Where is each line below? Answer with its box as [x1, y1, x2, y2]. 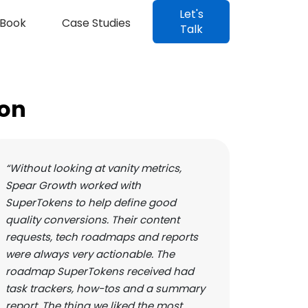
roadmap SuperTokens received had [5, 264, 194, 279]
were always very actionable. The [5, 247, 175, 262]
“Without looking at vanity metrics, [5, 161, 181, 176]
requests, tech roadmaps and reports [5, 230, 198, 245]
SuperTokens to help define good [5, 195, 176, 210]
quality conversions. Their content [5, 212, 179, 228]
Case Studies [62, 14, 131, 31]
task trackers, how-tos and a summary [5, 281, 205, 296]
